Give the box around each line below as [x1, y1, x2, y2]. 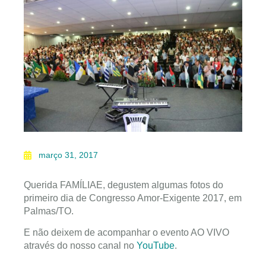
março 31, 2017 [39, 150, 98, 160]
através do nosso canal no [24, 240, 137, 251]
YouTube [137, 240, 175, 251]
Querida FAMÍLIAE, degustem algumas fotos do [24, 179, 223, 190]
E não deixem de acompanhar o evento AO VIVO [24, 227, 229, 237]
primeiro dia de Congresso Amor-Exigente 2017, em [24, 192, 242, 203]
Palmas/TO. [24, 205, 74, 216]
